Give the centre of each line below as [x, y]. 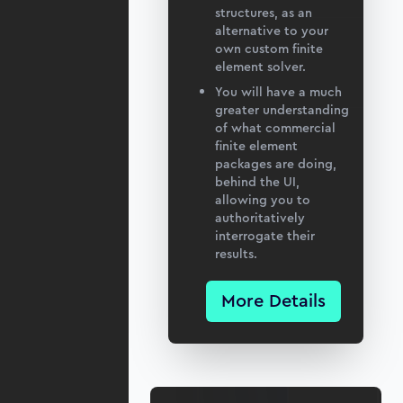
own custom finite [269, 49]
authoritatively [260, 218]
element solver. [260, 67]
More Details [273, 301]
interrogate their [265, 236]
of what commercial [275, 128]
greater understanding [282, 110]
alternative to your [272, 31]
